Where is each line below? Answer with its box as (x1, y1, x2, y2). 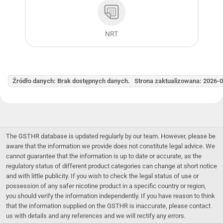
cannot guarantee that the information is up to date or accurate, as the (6, 152, 202, 160)
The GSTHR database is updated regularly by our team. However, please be (6, 132, 216, 140)
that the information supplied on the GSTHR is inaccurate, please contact (6, 202, 211, 210)
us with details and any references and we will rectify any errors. (6, 212, 186, 220)
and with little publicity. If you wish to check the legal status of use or (6, 172, 199, 180)
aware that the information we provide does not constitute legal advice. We (6, 142, 215, 150)
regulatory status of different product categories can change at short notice (6, 162, 217, 170)
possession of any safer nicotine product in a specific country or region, (6, 182, 206, 190)
